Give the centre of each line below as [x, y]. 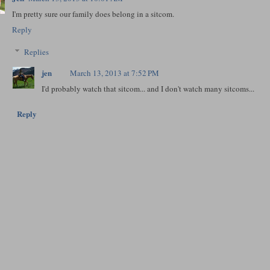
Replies [37, 52]
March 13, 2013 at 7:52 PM [115, 73]
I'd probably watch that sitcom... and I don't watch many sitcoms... [148, 89]
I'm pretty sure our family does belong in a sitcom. [93, 14]
